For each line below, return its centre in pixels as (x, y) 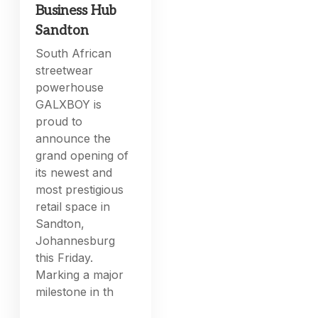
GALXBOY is (69, 104)
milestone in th (75, 291)
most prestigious (80, 189)
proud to (59, 121)
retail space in (73, 206)
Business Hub (76, 11)
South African (74, 53)
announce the (73, 138)
